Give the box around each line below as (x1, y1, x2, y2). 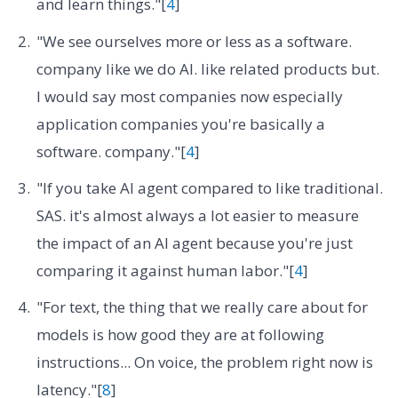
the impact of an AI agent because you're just (36, 232, 353, 253)
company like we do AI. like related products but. (36, 58, 379, 79)
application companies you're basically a (36, 113, 325, 134)
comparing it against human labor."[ (36, 259, 294, 281)
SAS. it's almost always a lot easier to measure (36, 204, 359, 226)
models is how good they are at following (36, 324, 324, 346)
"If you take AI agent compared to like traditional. (36, 177, 383, 198)
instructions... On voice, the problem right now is (36, 352, 373, 373)
